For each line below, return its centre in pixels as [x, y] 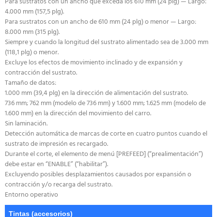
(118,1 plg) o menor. [32, 53]
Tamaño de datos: [31, 83]
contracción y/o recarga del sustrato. [59, 185]
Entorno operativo [31, 195]
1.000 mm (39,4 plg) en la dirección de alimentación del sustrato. [96, 93]
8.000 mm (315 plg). [32, 32]
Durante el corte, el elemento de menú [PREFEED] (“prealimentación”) [104, 155]
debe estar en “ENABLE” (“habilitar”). [56, 165]
